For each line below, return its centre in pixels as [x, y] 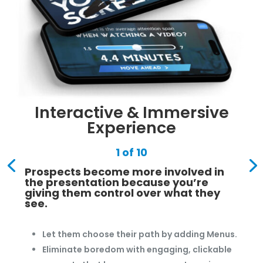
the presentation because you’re [117, 183]
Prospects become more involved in [124, 172]
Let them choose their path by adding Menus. [140, 235]
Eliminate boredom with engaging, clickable [137, 250]
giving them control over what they [122, 193]
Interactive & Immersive [131, 113]
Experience [131, 128]
